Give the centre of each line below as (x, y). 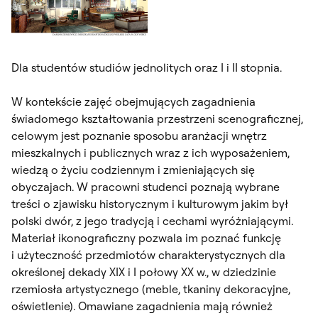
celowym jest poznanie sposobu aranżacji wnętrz (139, 135)
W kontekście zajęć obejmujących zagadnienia (133, 101)
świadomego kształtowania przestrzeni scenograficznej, (157, 118)
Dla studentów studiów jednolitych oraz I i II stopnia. (147, 67)
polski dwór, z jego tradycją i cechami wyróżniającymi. (152, 220)
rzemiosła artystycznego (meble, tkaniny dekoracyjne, (151, 289)
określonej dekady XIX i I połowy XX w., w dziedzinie (144, 272)
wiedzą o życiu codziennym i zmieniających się (133, 169)
